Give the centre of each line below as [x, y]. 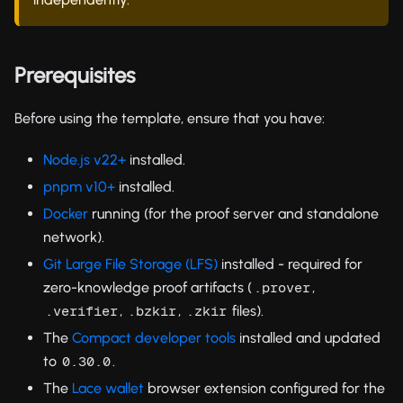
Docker [66, 213]
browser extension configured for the [264, 388]
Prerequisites [75, 75]
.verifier [81, 310]
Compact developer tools [154, 337]
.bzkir [152, 310]
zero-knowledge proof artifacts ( [148, 287]
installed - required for [290, 264]
